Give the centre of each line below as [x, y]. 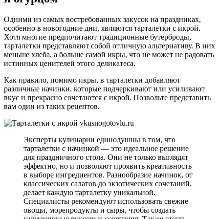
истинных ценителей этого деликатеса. [70, 63]
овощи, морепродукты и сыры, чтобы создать [99, 210]
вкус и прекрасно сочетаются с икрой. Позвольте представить [107, 97]
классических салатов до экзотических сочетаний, [108, 183]
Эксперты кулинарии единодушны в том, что [99, 139]
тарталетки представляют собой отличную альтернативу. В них [109, 45]
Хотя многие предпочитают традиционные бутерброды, [98, 37]
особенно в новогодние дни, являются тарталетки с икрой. [102, 28]
